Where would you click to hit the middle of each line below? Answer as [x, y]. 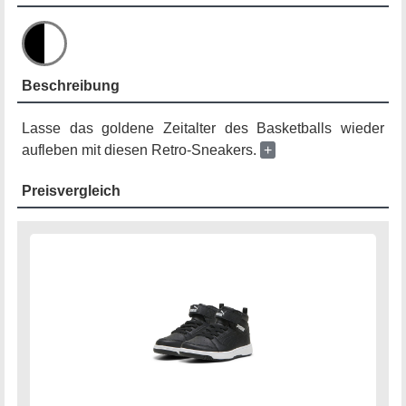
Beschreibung [71, 85]
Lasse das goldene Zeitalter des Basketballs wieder [203, 128]
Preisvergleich [71, 190]
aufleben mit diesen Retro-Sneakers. [141, 150]
